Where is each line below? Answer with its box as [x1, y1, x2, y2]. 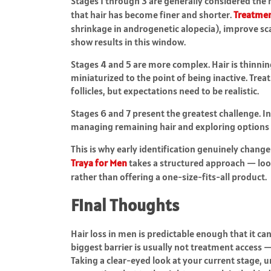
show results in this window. [71, 35, 186, 48]
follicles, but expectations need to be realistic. [71, 84, 259, 97]
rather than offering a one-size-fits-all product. [71, 170, 267, 183]
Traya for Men [71, 156, 127, 169]
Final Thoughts [71, 194, 179, 216]
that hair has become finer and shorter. [71, 8, 233, 21]
